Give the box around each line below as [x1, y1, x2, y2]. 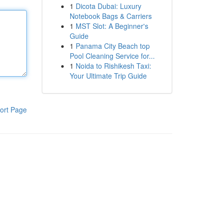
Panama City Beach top [75, 41, 150, 51]
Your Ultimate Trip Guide [69, 71, 147, 81]
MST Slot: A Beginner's [75, 21, 148, 31]
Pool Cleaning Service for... [69, 51, 155, 61]
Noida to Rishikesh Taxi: [75, 61, 151, 71]
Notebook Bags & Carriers [69, 11, 152, 21]
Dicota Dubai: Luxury [75, 1, 141, 11]
